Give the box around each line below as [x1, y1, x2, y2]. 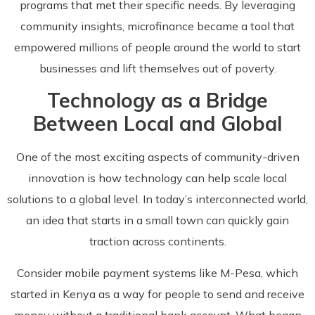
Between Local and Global [33, 111, 282, 136]
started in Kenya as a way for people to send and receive [11, 286, 304, 301]
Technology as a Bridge [47, 88, 268, 113]
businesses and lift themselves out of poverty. [39, 60, 276, 75]
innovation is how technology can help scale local [28, 171, 287, 186]
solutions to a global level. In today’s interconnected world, [7, 192, 308, 207]
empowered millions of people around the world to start [14, 39, 301, 54]
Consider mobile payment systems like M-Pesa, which [17, 265, 298, 280]
